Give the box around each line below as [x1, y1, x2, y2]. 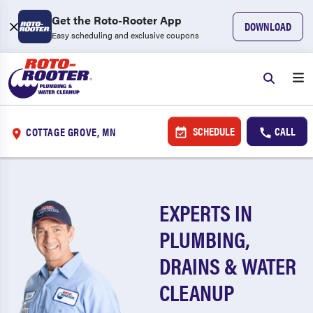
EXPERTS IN [159, 196, 253, 228]
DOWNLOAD [245, 18, 291, 34]
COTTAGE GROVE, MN [26, 123, 117, 140]
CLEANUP [159, 276, 235, 307]
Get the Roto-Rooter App [52, 12, 182, 28]
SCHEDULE [190, 123, 235, 139]
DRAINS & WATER [159, 249, 297, 281]
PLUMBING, [159, 223, 250, 254]
